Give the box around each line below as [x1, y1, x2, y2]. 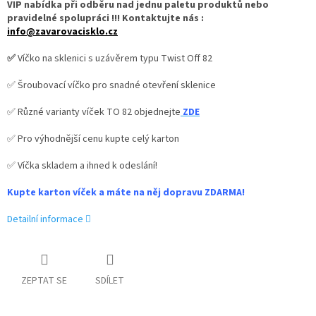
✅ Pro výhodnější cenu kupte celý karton [7, 132, 179, 147]
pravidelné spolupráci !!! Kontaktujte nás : [7, 11, 204, 26]
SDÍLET [95, 274, 124, 288]
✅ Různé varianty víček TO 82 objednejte [7, 105, 181, 120]
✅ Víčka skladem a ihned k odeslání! [7, 159, 157, 174]
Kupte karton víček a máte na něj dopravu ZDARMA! [7, 186, 245, 200]
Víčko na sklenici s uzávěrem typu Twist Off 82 [18, 51, 212, 66]
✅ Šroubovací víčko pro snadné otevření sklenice [7, 78, 216, 93]
